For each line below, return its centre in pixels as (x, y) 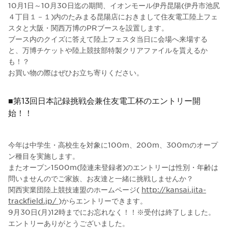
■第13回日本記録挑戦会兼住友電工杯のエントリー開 (104, 100)
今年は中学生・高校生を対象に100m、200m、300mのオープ (113, 144)
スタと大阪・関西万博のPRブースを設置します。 (88, 27)
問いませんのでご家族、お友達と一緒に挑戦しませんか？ (101, 178)
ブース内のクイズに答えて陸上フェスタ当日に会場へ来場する (108, 38)
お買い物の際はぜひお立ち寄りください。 (76, 72)
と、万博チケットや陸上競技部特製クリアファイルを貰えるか (108, 50)
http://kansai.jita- (174, 189)
